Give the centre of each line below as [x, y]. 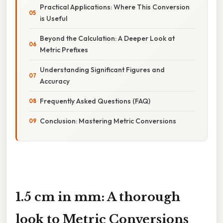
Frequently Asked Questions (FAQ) [95, 101]
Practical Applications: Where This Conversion [115, 7]
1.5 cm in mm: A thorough [98, 197]
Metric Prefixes [64, 50]
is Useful [54, 18]
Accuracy [55, 81]
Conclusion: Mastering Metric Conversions [108, 121]
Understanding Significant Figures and [102, 69]
